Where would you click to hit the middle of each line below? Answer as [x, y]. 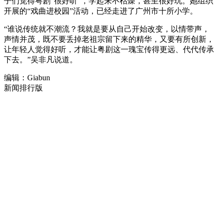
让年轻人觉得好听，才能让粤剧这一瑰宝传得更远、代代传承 [109, 49]
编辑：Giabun [27, 78]
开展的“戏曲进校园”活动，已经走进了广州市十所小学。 [101, 11]
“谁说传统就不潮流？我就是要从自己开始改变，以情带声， [107, 29]
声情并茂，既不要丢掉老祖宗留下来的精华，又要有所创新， [109, 39]
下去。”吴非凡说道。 [41, 60]
